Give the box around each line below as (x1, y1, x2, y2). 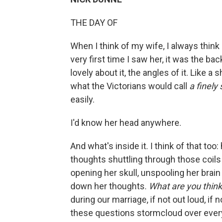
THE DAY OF (70, 17, 117, 28)
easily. (70, 94, 95, 105)
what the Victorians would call (70, 81, 189, 91)
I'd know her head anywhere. (70, 117, 181, 128)
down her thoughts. (70, 181, 149, 191)
